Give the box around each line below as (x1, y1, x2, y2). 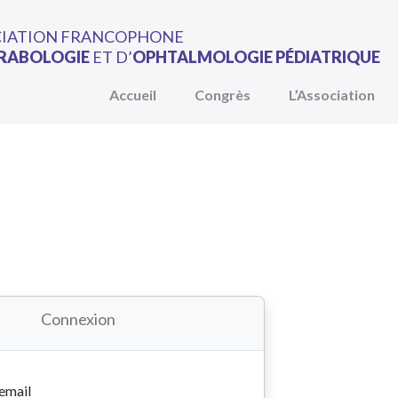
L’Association (289, 86, 375, 103)
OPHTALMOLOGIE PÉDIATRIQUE (132, 46, 380, 67)
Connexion (41, 308, 116, 329)
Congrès (195, 86, 251, 103)
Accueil (109, 86, 156, 103)
